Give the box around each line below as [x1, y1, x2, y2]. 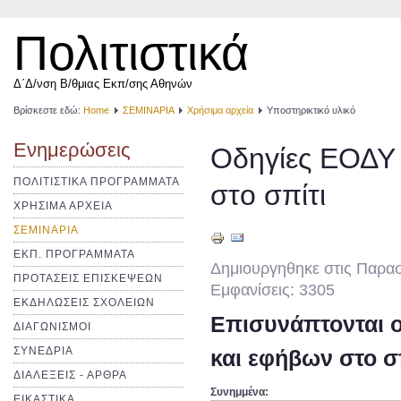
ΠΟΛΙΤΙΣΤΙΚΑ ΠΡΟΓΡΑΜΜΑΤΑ [13, 175, 180, 188]
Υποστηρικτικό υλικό [267, 105, 355, 115]
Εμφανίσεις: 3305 [210, 281, 335, 299]
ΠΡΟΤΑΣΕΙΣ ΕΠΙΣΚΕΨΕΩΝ [13, 271, 163, 285]
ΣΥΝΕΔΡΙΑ [13, 344, 73, 357]
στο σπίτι [210, 179, 326, 211]
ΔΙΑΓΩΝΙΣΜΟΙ [13, 320, 91, 333]
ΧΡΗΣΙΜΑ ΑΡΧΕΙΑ [13, 199, 113, 212]
